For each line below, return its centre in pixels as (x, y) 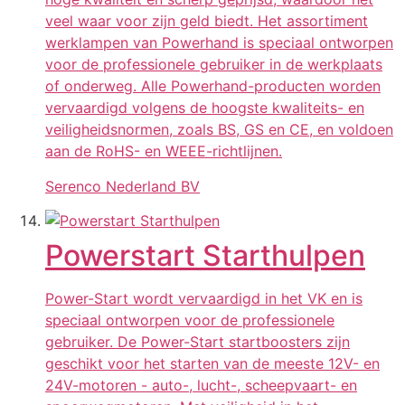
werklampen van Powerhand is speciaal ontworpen (219, 43)
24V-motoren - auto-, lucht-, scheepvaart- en (201, 385)
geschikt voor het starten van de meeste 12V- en (212, 363)
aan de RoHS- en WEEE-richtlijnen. (164, 151)
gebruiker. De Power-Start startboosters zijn (198, 341)
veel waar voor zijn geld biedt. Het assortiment (207, 21)
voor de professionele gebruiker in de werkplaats (214, 65)
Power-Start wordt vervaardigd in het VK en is (204, 298)
